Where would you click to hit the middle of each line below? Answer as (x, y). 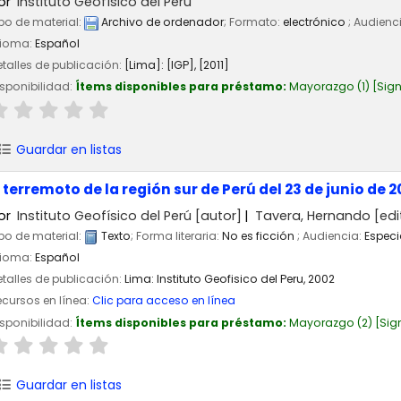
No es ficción (260, 236)
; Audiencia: (331, 236)
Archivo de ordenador (161, 22)
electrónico (316, 22)
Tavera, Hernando (312, 215)
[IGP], (183, 65)
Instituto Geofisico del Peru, (231, 279)
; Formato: (253, 22)
